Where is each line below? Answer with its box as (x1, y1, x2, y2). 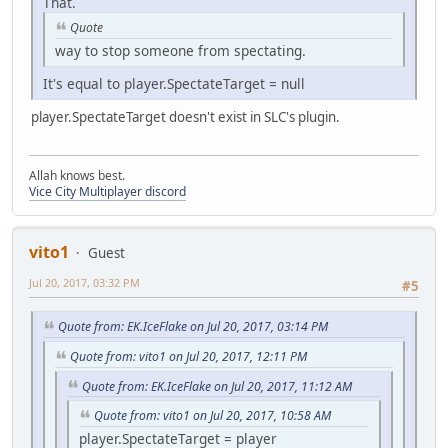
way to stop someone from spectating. (55, 40, 306, 60)
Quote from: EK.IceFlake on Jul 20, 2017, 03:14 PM (58, 318, 328, 336)
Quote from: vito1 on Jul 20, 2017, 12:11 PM (70, 347, 307, 365)
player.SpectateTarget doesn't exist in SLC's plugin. (31, 107, 340, 126)
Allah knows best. (29, 166, 125, 184)
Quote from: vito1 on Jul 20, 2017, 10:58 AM (94, 407, 331, 425)
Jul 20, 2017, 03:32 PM (29, 274, 140, 290)
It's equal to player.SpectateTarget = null (43, 73, 305, 93)
